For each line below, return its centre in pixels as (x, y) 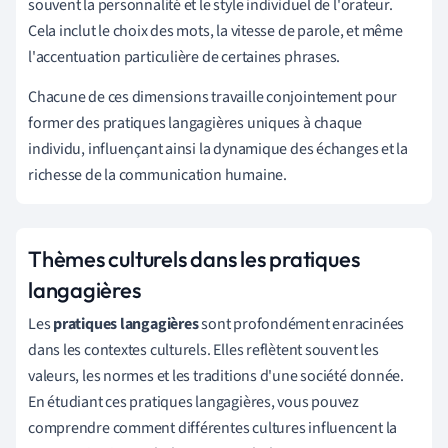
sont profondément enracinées (301, 323)
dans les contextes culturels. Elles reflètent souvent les (203, 349)
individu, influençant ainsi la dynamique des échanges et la (218, 148)
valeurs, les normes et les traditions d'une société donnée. (216, 375)
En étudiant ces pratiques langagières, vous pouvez (193, 401)
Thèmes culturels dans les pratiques (194, 258)
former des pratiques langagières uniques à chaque (195, 122)
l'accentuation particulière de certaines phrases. (184, 56)
